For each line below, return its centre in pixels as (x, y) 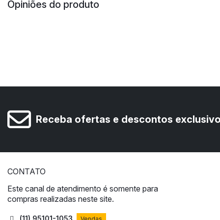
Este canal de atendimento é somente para (83, 189)
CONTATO (27, 172)
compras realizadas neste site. (61, 199)
